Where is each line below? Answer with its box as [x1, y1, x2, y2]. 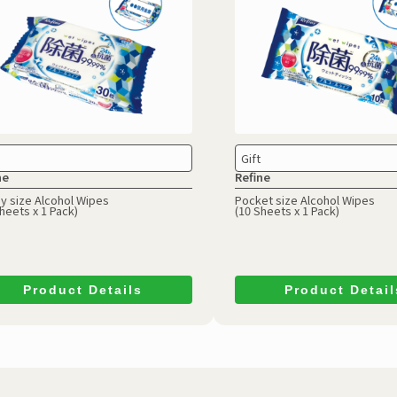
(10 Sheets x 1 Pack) [234, 201, 339, 219]
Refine [234, 167, 270, 185]
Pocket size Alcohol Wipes [234, 191, 375, 208]
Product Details [22, 283, 143, 298]
